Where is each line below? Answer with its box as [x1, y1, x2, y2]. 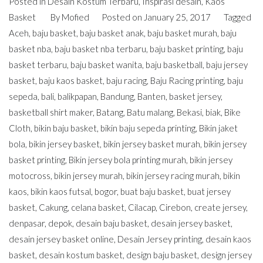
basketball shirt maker [9, 107, 93, 118]
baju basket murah [147, 28, 217, 39]
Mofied [61, 12, 89, 23]
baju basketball [146, 59, 203, 70]
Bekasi [177, 107, 202, 118]
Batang [96, 107, 123, 118]
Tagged [223, 12, 251, 23]
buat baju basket [120, 186, 184, 197]
